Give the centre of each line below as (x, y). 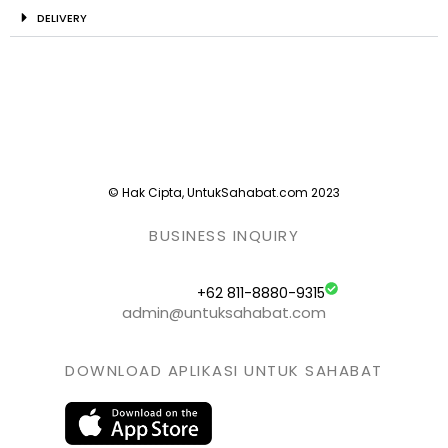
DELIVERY (61, 18)
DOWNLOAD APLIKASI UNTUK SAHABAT (224, 371)
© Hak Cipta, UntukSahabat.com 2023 (224, 193)
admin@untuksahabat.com (224, 312)
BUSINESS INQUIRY (224, 236)
